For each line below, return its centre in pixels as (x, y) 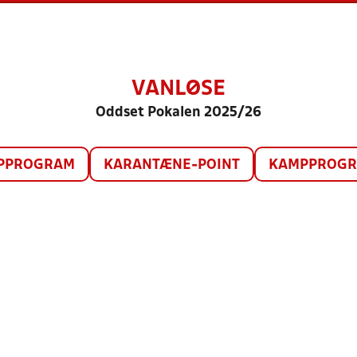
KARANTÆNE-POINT (172, 165)
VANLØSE (178, 89)
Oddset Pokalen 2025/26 (178, 113)
